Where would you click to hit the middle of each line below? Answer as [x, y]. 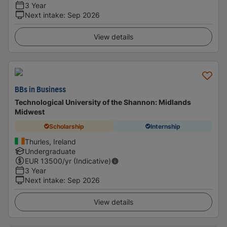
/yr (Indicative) [87, 161]
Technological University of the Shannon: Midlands [103, 102]
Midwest [30, 112]
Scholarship [67, 126]
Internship [165, 126]
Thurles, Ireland [50, 142]
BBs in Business [40, 90]
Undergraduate [50, 151]
